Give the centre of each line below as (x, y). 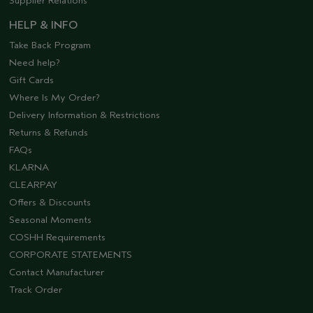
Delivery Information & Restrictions (85, 115)
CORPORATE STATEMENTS (71, 255)
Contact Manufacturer (57, 272)
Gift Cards (31, 80)
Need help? (34, 63)
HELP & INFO (43, 26)
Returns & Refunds (49, 133)
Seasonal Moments (50, 220)
